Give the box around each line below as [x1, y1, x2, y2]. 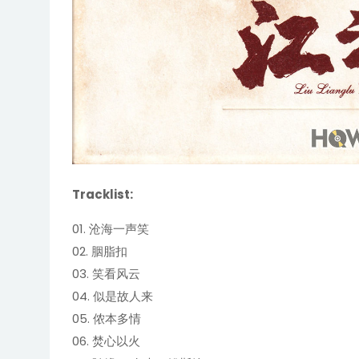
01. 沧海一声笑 [71, 220, 149, 237]
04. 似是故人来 [71, 287, 153, 305]
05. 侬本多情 [71, 309, 141, 327]
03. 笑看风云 [71, 264, 140, 282]
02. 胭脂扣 [71, 242, 127, 260]
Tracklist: [71, 185, 133, 203]
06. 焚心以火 [71, 332, 140, 349]
